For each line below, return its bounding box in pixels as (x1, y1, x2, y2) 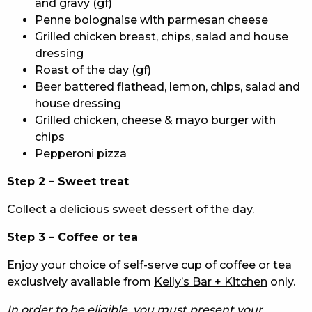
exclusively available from (7, 274, 154, 288)
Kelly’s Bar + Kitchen (154, 274, 267, 288)
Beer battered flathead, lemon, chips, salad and (35, 79, 300, 93)
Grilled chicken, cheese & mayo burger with (35, 113, 276, 127)
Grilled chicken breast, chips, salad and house (35, 29, 288, 43)
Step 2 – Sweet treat (7, 174, 129, 188)
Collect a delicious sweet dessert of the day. (7, 202, 254, 216)
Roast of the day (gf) (35, 63, 151, 77)
